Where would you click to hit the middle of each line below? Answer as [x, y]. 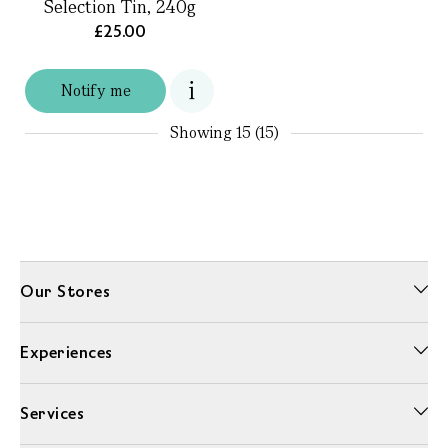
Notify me [95, 90]
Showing [202, 132]
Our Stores [65, 291]
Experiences [66, 352]
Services [52, 413]
